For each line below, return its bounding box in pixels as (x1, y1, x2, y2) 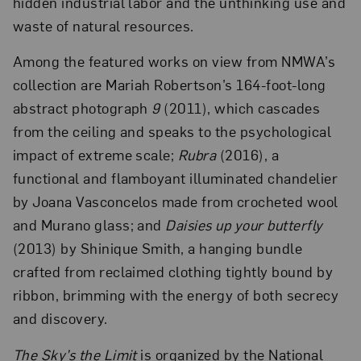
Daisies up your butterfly (165, 215, 323, 234)
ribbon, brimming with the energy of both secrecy (12, 285, 339, 305)
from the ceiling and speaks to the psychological (12, 122, 332, 141)
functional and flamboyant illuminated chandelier (12, 168, 338, 188)
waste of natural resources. (12, 15, 194, 35)
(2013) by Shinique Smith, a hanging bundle (12, 239, 303, 258)
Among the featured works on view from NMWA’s (12, 52, 336, 71)
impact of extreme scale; (12, 145, 178, 164)
